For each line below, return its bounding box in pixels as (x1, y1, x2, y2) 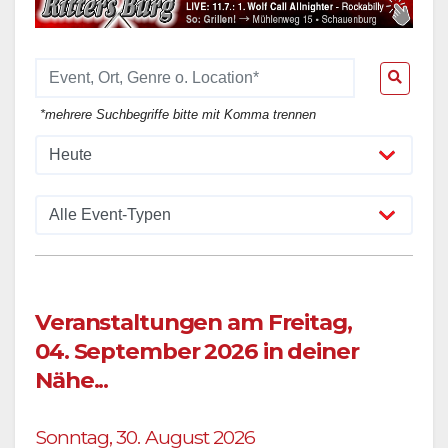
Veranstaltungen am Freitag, (35, 307, 352, 336)
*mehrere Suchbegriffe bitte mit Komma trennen (40, 107, 316, 123)
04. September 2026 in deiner (35, 336, 359, 365)
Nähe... (35, 365, 109, 394)
